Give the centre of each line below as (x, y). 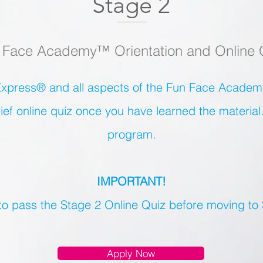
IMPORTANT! (131, 181)
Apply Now (131, 253)
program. (131, 134)
